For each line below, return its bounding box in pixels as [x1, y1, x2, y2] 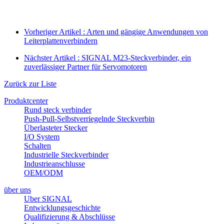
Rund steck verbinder [24, 105, 91, 114]
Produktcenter [4, 96, 48, 105]
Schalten [24, 141, 51, 150]
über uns [4, 185, 31, 194]
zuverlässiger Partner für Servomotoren [24, 62, 147, 71]
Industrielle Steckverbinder [24, 150, 108, 159]
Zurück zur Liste [4, 79, 56, 88]
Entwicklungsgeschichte [24, 203, 100, 212]
